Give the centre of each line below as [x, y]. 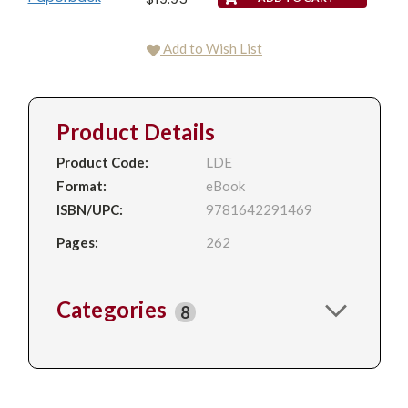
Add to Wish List [213, 48]
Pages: [77, 242]
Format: [81, 185]
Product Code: [102, 162]
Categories [114, 310]
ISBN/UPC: [89, 209]
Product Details [136, 131]
